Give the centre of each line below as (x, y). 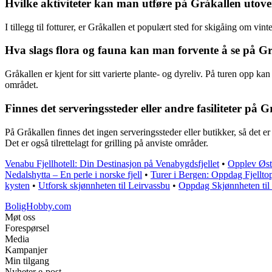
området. (22, 85)
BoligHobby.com (38, 206)
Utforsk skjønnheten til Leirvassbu (104, 185)
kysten (17, 185)
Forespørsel (27, 228)
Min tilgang (27, 260)
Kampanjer (26, 250)
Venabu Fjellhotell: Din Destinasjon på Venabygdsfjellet (112, 163)
